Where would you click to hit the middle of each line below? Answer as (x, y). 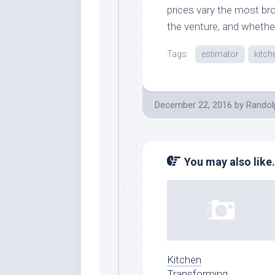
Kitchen (184, 259)
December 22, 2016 (193, 105)
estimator (220, 54)
